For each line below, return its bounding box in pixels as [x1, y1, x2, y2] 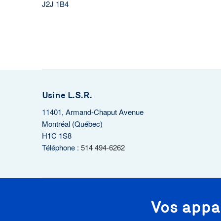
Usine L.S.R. [41, 90, 92, 101]
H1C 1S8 [41, 130, 72, 141]
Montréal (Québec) [41, 118, 103, 129]
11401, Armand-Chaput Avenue [41, 107, 144, 117]
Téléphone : [41, 142, 81, 152]
